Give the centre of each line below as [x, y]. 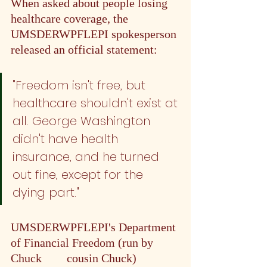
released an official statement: [86, 49]
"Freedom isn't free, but [81, 85]
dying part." [46, 192]
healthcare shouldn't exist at [97, 103]
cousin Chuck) [102, 258]
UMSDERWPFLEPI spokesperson [95, 34]
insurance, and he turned [88, 156]
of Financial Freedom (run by [83, 242]
